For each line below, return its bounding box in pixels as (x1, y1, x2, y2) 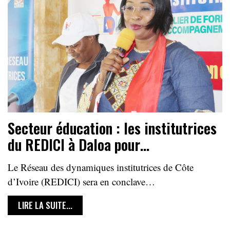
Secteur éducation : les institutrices (8, 118, 217, 139)
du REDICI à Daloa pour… (8, 134, 149, 156)
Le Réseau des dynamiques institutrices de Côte (8, 161, 194, 174)
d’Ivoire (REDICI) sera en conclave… (8, 175, 155, 188)
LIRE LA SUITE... (18, 199, 72, 212)
